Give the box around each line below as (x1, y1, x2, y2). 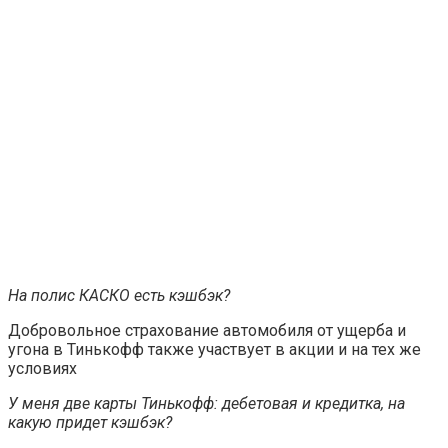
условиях (8, 358, 77, 378)
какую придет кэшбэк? (8, 412, 172, 432)
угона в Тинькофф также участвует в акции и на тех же (8, 339, 421, 359)
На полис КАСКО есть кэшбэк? (8, 285, 230, 305)
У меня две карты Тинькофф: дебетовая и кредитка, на (8, 393, 405, 413)
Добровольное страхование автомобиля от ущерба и (8, 320, 406, 340)
